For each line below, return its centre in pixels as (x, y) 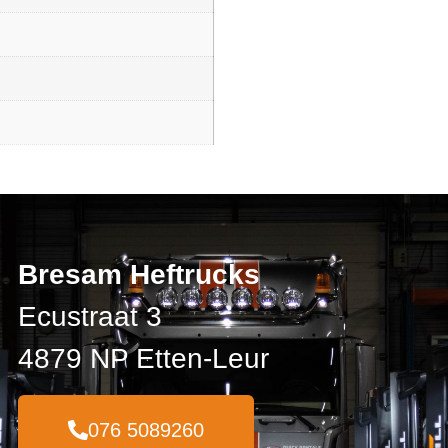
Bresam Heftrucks (139, 275)
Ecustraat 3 (90, 317)
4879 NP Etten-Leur (144, 359)
